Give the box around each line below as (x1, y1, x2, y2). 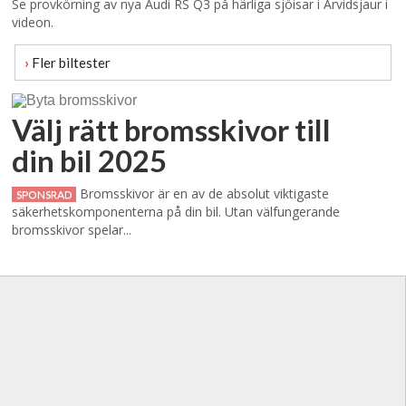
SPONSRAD (16, 187, 72, 201)
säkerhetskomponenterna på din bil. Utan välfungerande (12, 202, 341, 220)
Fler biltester (28, 53, 111, 71)
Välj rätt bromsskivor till (12, 111, 332, 148)
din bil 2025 (12, 141, 168, 179)
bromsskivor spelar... (12, 220, 132, 238)
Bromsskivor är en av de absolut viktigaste (76, 184, 330, 202)
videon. (12, 13, 54, 31)
